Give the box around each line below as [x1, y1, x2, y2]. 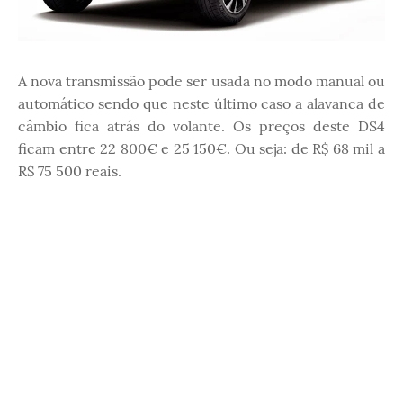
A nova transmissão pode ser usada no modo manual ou [18, 72, 385, 90]
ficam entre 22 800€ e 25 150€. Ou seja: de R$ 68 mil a [18, 139, 385, 157]
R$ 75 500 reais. [18, 162, 121, 180]
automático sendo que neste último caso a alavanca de [18, 94, 385, 112]
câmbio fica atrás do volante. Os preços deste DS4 [18, 117, 385, 135]
